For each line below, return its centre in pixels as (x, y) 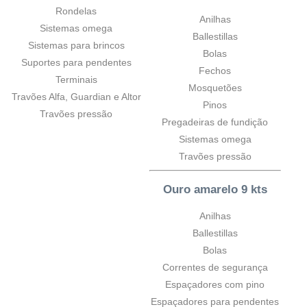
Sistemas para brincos (76, 46)
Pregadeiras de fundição (215, 122)
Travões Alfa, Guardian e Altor (76, 97)
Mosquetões (215, 88)
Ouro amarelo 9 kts (215, 190)
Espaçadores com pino (215, 284)
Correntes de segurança (215, 267)
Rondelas (76, 11)
